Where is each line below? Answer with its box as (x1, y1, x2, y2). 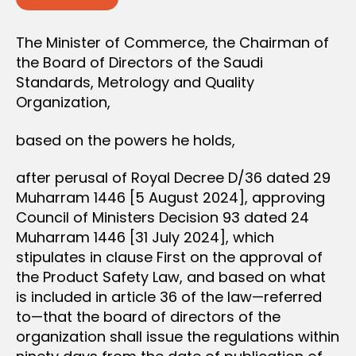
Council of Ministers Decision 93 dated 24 (16, 207, 309, 227)
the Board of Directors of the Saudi (16, 52, 263, 72)
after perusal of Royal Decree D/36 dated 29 (16, 168, 331, 188)
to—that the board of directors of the (16, 307, 281, 327)
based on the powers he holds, (16, 130, 235, 150)
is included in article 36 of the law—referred (16, 287, 322, 307)
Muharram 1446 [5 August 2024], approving (16, 188, 325, 207)
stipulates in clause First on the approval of (16, 247, 323, 267)
